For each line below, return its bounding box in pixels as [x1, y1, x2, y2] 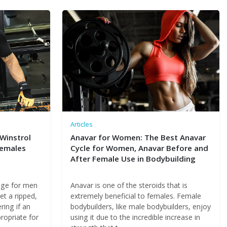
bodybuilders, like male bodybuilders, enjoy [70, 202, 211, 211]
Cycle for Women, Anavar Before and [70, 143, 208, 153]
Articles [70, 120, 93, 129]
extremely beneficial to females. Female [70, 191, 201, 201]
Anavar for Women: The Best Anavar [70, 132, 206, 142]
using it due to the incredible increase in [70, 212, 200, 222]
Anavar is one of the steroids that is [70, 180, 187, 190]
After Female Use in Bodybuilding [70, 154, 196, 164]
